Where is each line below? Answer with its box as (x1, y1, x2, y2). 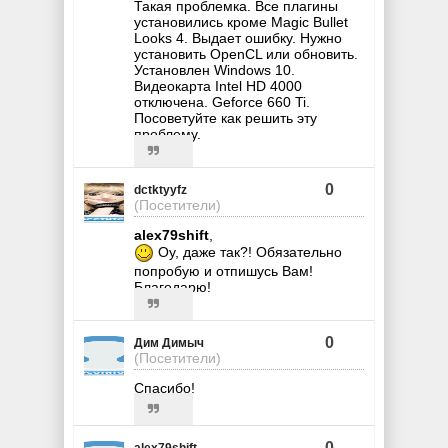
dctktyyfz (134, 182, 187, 197)
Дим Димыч (134, 335, 204, 350)
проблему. (134, 125, 201, 142)
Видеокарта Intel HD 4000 (134, 77, 302, 94)
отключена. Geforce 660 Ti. (134, 93, 310, 110)
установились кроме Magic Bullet (134, 13, 348, 30)
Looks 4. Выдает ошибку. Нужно (134, 29, 342, 46)
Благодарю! (134, 278, 211, 295)
